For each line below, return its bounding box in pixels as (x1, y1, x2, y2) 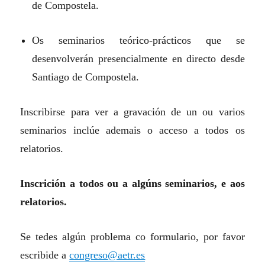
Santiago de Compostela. (32, 71, 140, 83)
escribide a (20, 249, 70, 261)
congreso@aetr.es (69, 249, 146, 261)
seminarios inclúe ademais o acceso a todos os (20, 124, 245, 137)
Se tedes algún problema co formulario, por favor (20, 231, 245, 243)
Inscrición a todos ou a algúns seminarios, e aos (20, 177, 245, 190)
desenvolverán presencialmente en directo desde (32, 53, 245, 65)
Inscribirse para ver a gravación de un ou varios (20, 106, 245, 118)
